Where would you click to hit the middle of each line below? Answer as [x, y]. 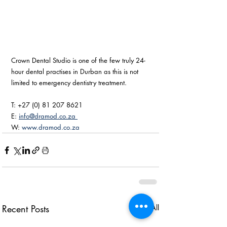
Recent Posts [26, 209]
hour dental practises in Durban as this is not [76, 72]
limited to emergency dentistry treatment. [70, 83]
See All [148, 208]
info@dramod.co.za [48, 116]
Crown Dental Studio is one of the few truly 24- [78, 61]
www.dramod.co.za [51, 127]
